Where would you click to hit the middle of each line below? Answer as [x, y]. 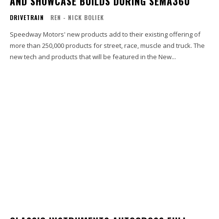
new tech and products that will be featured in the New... [93, 57]
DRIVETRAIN [27, 18]
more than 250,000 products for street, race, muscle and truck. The [107, 46]
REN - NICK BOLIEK [77, 18]
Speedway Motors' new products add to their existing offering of [105, 34]
